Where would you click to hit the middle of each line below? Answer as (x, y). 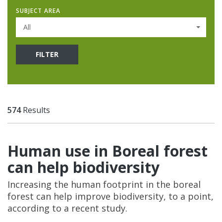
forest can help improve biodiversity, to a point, (111, 196)
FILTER (47, 54)
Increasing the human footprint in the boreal (104, 184)
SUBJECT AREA (38, 10)
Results (35, 110)
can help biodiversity (83, 167)
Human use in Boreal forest (108, 151)
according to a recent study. (67, 208)
